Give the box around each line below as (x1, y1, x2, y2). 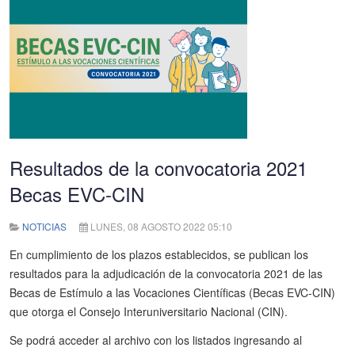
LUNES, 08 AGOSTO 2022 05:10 (88, 219, 232, 233)
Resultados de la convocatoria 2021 (10, 154, 307, 181)
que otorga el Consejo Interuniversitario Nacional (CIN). (10, 303, 288, 319)
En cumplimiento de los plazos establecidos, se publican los (10, 246, 308, 262)
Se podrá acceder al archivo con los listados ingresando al (10, 332, 302, 348)
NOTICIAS (22, 219, 67, 233)
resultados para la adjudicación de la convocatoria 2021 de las (10, 265, 323, 281)
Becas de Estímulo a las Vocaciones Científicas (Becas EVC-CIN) (10, 284, 335, 300)
